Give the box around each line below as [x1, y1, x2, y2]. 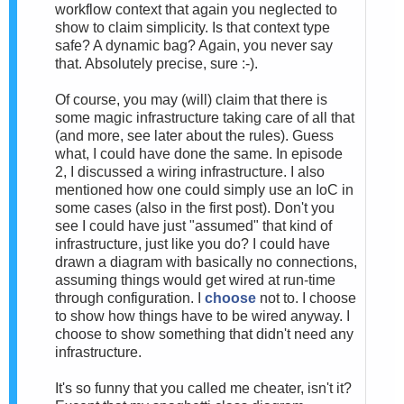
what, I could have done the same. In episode [55, 145, 343, 161]
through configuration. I [55, 289, 205, 306]
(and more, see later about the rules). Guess [55, 127, 334, 143]
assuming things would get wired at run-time [55, 271, 335, 288]
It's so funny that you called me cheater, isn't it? [55, 380, 352, 396]
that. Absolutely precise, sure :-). [55, 55, 258, 71]
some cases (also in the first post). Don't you [55, 199, 335, 216]
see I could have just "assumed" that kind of [55, 217, 332, 234]
